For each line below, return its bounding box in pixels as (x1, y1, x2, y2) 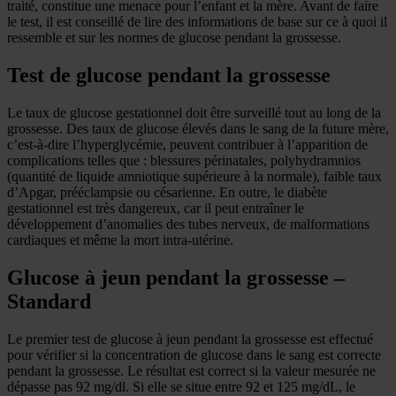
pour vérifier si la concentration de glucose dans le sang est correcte (7, 346, 381, 362)
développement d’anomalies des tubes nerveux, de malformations (7, 216, 369, 232)
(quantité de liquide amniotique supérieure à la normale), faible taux (7, 168, 382, 184)
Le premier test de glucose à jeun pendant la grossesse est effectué (7, 331, 373, 346)
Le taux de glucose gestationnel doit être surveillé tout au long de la (7, 104, 381, 120)
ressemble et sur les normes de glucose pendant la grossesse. (7, 29, 341, 45)
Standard (7, 289, 91, 313)
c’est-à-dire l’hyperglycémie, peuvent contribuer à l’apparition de (7, 136, 368, 152)
